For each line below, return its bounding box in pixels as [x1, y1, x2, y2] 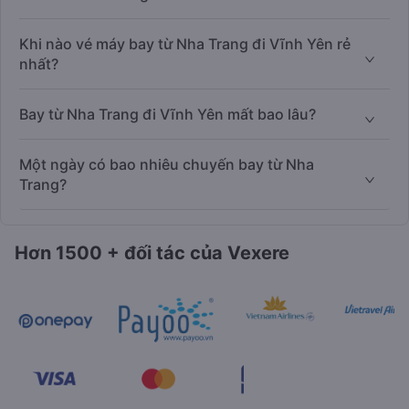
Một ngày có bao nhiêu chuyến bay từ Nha [19, 155, 314, 174]
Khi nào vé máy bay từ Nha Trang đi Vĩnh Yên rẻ [19, 35, 351, 54]
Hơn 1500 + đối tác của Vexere [15, 242, 289, 265]
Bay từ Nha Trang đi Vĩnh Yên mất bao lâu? [19, 105, 316, 124]
